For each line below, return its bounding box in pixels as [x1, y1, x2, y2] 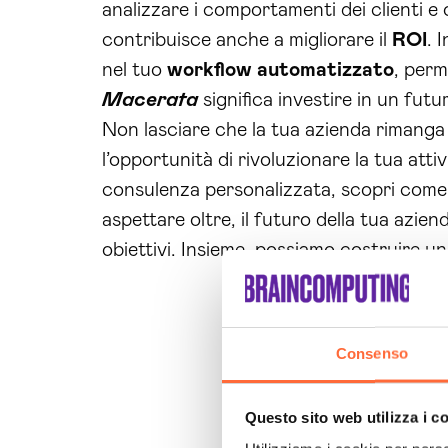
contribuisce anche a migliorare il [102, 30, 392, 50]
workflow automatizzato [167, 60, 394, 80]
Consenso [336, 344, 408, 362]
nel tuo [102, 60, 167, 80]
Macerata [102, 90, 198, 110]
